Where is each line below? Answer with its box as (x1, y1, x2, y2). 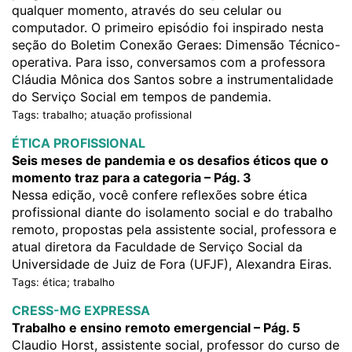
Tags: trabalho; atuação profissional (12, 108, 192, 121)
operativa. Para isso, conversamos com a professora (12, 54, 325, 70)
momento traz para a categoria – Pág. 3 (12, 170, 251, 185)
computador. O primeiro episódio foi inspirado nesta (12, 20, 324, 35)
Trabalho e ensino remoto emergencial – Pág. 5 (12, 320, 300, 335)
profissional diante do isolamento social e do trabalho (12, 204, 333, 220)
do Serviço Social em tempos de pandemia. (12, 89, 271, 104)
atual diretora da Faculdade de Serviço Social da (12, 239, 302, 255)
